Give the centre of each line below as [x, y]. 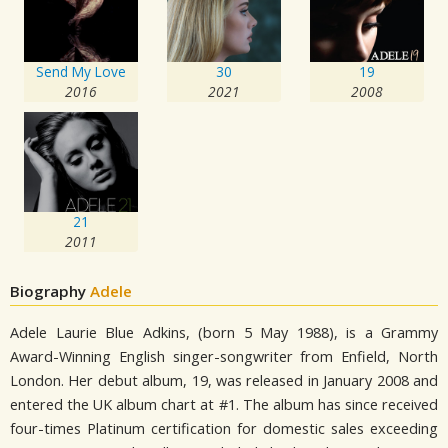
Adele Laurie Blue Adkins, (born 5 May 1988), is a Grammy [224, 332]
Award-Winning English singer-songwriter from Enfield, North [224, 356]
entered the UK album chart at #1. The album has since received [224, 404]
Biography [50, 290]
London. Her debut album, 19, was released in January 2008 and [224, 380]
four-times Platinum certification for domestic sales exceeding [224, 428]
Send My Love [81, 71]
